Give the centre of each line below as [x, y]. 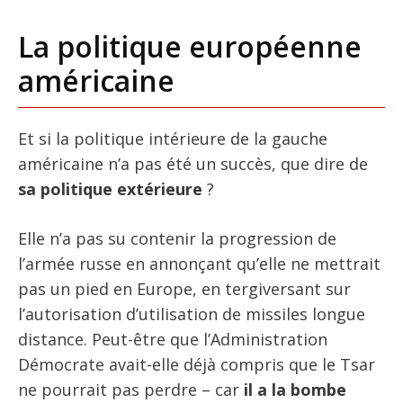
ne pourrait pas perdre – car [131, 389]
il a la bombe [295, 389]
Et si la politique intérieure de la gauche [173, 138]
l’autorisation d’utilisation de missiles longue [192, 313]
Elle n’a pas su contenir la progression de [177, 238]
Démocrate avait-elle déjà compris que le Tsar [197, 364]
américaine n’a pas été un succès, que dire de [193, 163]
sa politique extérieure [110, 188]
